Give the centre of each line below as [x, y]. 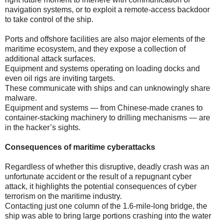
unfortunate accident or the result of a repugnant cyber [98, 176]
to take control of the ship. [49, 19]
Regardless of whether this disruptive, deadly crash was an [107, 166]
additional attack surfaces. [50, 58]
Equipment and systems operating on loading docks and [102, 68]
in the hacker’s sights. [43, 127]
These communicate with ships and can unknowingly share [108, 88]
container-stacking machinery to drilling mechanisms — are [108, 117]
